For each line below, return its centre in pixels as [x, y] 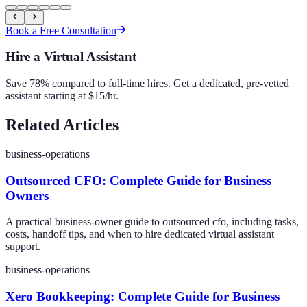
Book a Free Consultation [61, 30]
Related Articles [62, 124]
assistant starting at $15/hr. [62, 96]
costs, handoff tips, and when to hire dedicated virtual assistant [140, 234]
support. [23, 247]
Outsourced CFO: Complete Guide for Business [138, 180]
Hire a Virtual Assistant [71, 57]
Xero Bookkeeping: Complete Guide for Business [143, 296]
